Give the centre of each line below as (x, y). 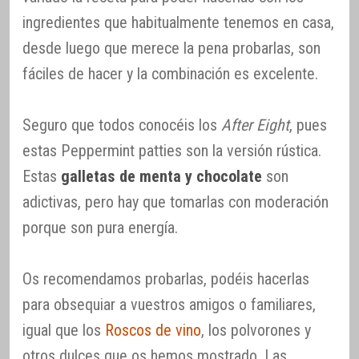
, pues (308, 125)
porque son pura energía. (100, 228)
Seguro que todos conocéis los (122, 125)
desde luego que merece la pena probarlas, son (171, 48)
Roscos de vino (153, 331)
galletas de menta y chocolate (161, 177)
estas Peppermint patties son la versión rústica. (172, 151)
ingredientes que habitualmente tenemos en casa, (178, 23)
